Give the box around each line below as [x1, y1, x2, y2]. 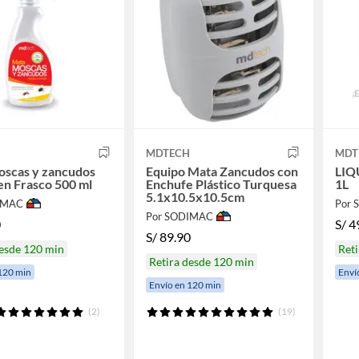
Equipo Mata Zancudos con [145, 163, 298, 179]
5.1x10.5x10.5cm [145, 188, 244, 204]
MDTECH [145, 146, 190, 159]
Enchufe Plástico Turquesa [145, 175, 296, 192]
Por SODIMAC [145, 209, 213, 223]
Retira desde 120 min [148, 255, 254, 269]
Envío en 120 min [148, 279, 221, 292]
